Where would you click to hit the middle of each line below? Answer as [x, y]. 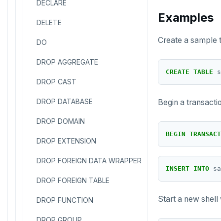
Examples [186, 18]
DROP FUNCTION [65, 200]
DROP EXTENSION [66, 141]
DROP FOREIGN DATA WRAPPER [89, 161]
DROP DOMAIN [61, 121]
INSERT [178, 168]
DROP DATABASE [65, 101]
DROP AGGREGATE [67, 62]
